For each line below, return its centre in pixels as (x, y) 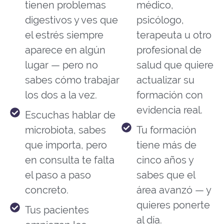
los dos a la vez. (61, 95)
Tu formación (166, 130)
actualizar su (165, 80)
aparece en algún (65, 50)
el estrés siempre (64, 35)
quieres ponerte (173, 205)
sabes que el (165, 175)
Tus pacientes (57, 210)
